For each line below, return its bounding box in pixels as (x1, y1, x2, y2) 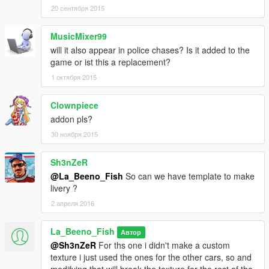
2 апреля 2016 (51, 198, 94, 208)
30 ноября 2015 (51, 129, 98, 139)
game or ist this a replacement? (50, 56, 171, 68)
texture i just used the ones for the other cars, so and (50, 251, 252, 264)
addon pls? (50, 113, 92, 125)
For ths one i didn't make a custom (96, 239, 230, 252)
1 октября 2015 (51, 72, 97, 82)
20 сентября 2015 (51, 3, 104, 13)
